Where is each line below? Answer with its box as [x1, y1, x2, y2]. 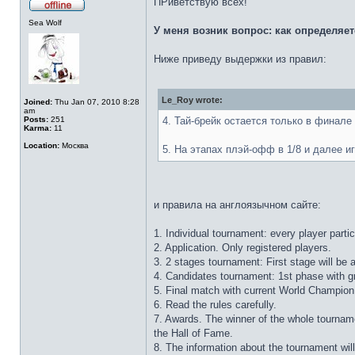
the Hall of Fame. [154, 327, 233, 339]
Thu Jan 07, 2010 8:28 [52, 97, 139, 106]
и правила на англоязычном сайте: [154, 199, 321, 211]
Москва [59, 141, 89, 150]
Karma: [24, 124, 52, 132]
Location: [24, 141, 59, 150]
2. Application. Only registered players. [154, 242, 331, 254]
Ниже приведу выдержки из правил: [154, 53, 326, 65]
